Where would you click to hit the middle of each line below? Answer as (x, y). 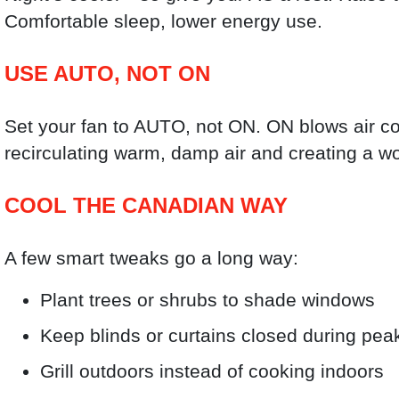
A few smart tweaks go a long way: (152, 257)
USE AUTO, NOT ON (108, 73)
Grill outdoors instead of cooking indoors (212, 371)
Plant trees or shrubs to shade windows (208, 300)
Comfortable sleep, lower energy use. (164, 20)
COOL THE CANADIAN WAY (147, 205)
